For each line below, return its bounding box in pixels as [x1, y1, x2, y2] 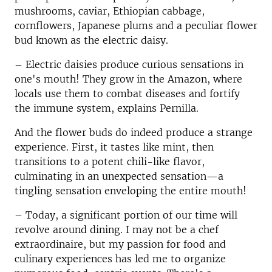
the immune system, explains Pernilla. [15, 102, 199, 115]
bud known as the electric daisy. [15, 34, 168, 47]
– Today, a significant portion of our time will [15, 209, 237, 222]
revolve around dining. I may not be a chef [15, 223, 219, 236]
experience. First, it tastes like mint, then [15, 141, 214, 154]
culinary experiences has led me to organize [15, 253, 226, 265]
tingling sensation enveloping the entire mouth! [15, 185, 246, 197]
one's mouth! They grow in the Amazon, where [15, 73, 242, 86]
